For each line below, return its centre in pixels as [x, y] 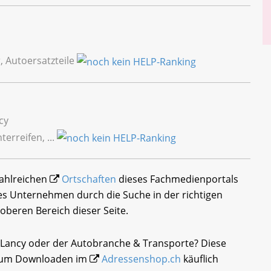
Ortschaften [89, 179]
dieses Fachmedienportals [177, 179]
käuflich [200, 259]
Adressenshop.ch [141, 259]
